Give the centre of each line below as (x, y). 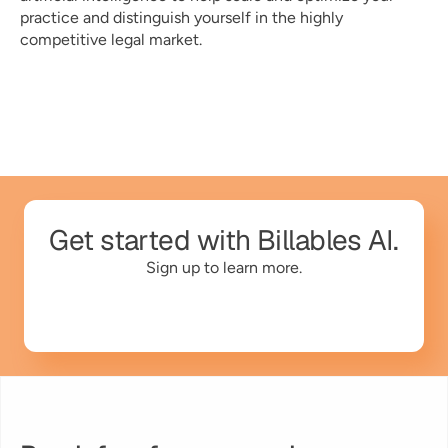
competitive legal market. (113, 39)
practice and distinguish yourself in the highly (181, 17)
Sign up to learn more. (224, 267)
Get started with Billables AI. (224, 240)
